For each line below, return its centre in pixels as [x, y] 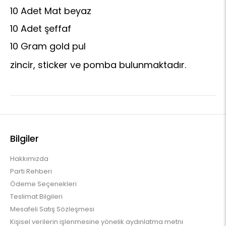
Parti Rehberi [31, 171]
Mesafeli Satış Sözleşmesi [52, 209]
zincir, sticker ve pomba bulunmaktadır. [98, 65]
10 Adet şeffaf [41, 29]
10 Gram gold [40, 46]
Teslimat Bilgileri [36, 196]
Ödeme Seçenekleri [43, 184]
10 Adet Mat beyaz [52, 11]
